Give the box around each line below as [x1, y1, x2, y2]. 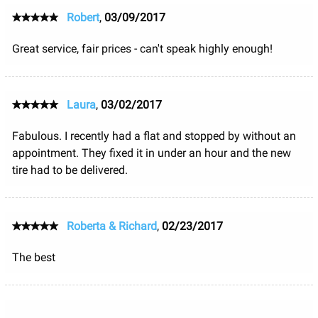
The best [11, 250, 55, 264]
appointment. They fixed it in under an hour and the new [11, 146, 291, 160]
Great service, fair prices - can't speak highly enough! [11, 41, 273, 55]
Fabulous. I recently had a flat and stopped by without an [11, 128, 296, 143]
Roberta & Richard [66, 219, 157, 233]
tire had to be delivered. [11, 163, 128, 177]
